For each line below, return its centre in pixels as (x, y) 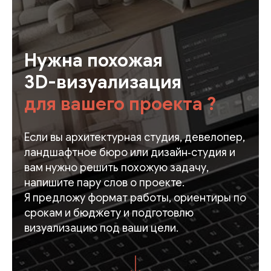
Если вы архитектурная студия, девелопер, (135, 138)
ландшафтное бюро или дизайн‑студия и (130, 153)
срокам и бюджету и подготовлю (109, 213)
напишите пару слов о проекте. (104, 183)
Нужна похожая (93, 61)
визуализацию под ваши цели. (101, 228)
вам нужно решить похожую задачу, (116, 168)
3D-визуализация (103, 83)
